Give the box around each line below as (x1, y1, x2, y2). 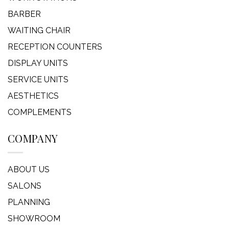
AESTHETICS (8, 91, 59, 101)
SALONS (8, 181, 41, 191)
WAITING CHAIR (8, 26, 71, 36)
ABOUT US (8, 165, 50, 175)
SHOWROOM (8, 214, 60, 224)
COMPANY (8, 131, 58, 146)
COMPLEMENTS (8, 107, 72, 118)
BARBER (8, 9, 41, 19)
